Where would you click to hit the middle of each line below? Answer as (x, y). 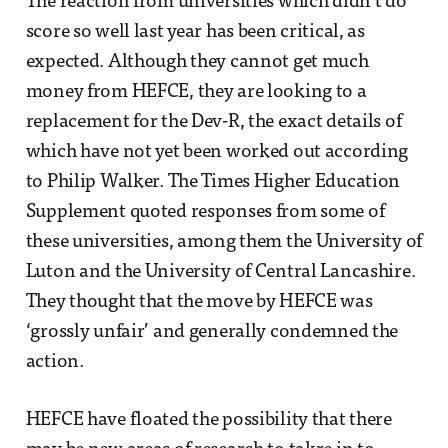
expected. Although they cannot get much (197, 63)
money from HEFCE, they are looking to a (196, 93)
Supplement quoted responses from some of (205, 213)
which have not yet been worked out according (217, 153)
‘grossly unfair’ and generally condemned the (212, 333)
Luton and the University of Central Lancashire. (220, 273)
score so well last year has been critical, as (195, 33)
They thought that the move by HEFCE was (199, 303)
